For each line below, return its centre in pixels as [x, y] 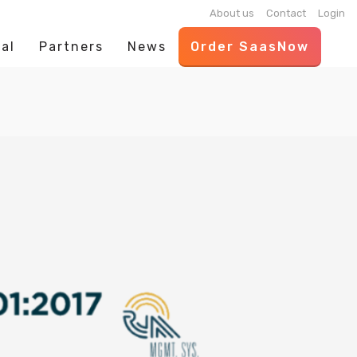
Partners [71, 47]
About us [232, 13]
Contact [286, 13]
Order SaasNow [250, 47]
